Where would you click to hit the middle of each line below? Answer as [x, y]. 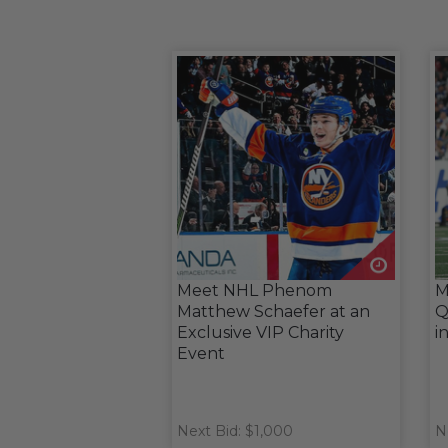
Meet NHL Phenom [254, 290]
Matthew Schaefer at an [273, 311]
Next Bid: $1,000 [235, 431]
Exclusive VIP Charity [260, 332]
